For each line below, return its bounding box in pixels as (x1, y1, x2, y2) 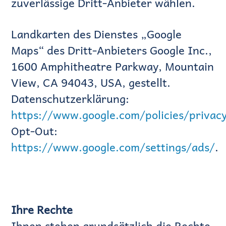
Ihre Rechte (11, 200, 73, 219)
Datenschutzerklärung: (11, 89, 130, 108)
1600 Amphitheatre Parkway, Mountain (11, 57, 214, 76)
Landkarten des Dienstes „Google (11, 25, 182, 43)
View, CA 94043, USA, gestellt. (11, 73, 171, 92)
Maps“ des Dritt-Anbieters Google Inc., (11, 41, 212, 60)
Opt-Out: (11, 122, 58, 140)
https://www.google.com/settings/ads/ (11, 138, 215, 156)
